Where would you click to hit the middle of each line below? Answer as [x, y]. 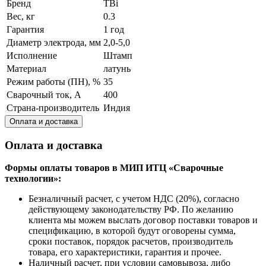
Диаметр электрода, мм [54, 42]
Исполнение [32, 55]
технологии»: [33, 179]
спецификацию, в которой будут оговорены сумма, [132, 231]
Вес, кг [21, 16]
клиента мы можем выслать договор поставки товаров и [143, 220]
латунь [117, 68]
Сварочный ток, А [44, 94]
